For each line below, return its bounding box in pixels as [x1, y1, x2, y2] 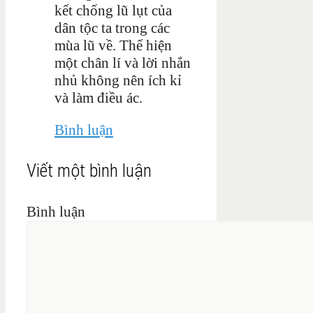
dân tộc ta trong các [54, 19, 170, 36]
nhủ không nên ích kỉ [54, 71, 182, 89]
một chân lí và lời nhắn [54, 54, 191, 71]
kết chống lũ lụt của [54, 1, 172, 19]
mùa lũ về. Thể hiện [54, 36, 172, 54]
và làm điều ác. [54, 89, 143, 106]
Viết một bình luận [27, 159, 152, 181]
